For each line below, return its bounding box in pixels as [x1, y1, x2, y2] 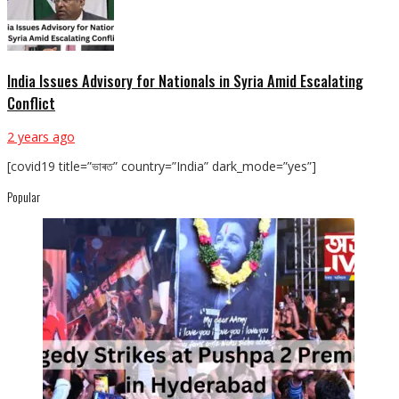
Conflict [7, 91, 55, 114]
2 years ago [7, 128, 75, 145]
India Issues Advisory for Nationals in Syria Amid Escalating [7, 69, 363, 92]
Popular [7, 187, 40, 206]
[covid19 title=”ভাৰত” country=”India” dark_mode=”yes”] [7, 158, 316, 175]
